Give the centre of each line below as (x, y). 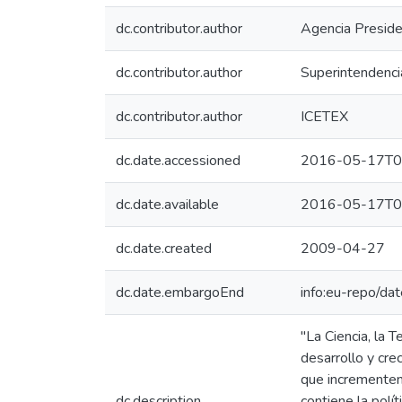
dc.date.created (164, 249)
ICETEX (324, 117)
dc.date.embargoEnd (180, 293)
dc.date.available (167, 205)
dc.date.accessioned (178, 161)
